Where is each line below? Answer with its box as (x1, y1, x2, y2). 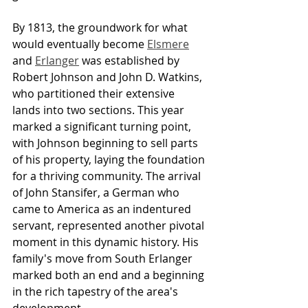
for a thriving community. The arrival (12, 168, 203, 184)
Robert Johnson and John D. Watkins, (12, 69, 205, 85)
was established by (79, 52, 182, 68)
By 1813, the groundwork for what (12, 19, 190, 35)
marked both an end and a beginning (12, 267, 207, 283)
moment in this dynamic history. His (12, 234, 201, 250)
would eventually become (12, 36, 147, 52)
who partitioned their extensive (12, 85, 177, 101)
